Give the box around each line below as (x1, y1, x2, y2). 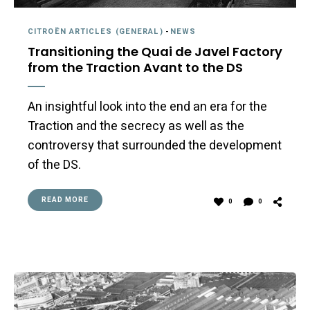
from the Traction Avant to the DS (28, 58, 243, 76)
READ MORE (42, 194, 89, 205)
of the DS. (28, 155, 81, 174)
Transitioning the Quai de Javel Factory (28, 42, 282, 60)
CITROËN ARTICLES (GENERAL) (28, 25, 163, 37)
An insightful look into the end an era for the (28, 97, 267, 116)
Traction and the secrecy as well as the (28, 116, 244, 136)
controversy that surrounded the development (28, 136, 282, 155)
